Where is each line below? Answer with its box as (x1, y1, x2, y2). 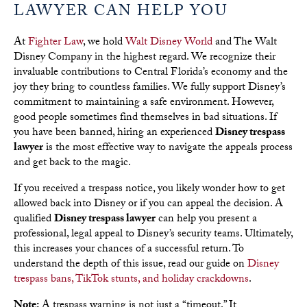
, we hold (83, 33, 125, 52)
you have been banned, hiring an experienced (14, 123, 215, 143)
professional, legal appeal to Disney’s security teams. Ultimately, (14, 225, 293, 244)
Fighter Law (28, 33, 83, 52)
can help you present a (156, 210, 257, 229)
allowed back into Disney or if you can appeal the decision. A (14, 195, 283, 214)
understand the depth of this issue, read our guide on (14, 255, 247, 274)
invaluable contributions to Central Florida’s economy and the (14, 63, 288, 82)
